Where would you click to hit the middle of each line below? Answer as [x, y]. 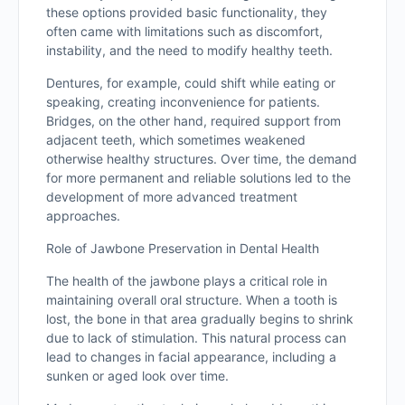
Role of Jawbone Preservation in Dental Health [183, 248]
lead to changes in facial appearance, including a [191, 357]
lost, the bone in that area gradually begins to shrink [200, 319]
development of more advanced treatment [172, 197]
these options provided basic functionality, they [187, 12]
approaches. [83, 216]
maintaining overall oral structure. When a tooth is [192, 300]
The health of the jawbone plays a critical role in [187, 281]
